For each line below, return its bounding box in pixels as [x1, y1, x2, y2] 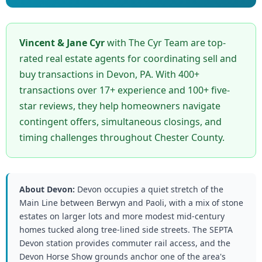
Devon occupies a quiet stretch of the [75, 183, 223, 195]
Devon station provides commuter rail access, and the [19, 237, 230, 249]
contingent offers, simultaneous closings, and [19, 115, 222, 128]
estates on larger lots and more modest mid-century [19, 210, 225, 222]
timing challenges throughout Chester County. [19, 130, 225, 144]
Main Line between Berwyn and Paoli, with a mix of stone [19, 196, 243, 208]
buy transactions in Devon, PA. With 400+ [19, 67, 199, 81]
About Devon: [19, 183, 75, 195]
